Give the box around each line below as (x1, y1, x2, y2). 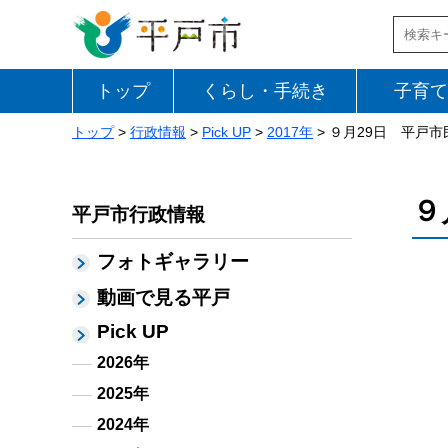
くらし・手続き (201, 81, 328, 101)
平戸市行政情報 (72, 204, 205, 225)
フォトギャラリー (97, 251, 249, 272)
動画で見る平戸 (97, 287, 230, 308)
